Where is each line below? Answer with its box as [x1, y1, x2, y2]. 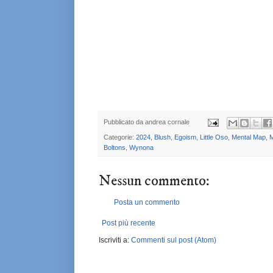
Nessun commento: [99, 171, 210, 190]
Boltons [104, 143, 126, 151]
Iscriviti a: [99, 235, 131, 244]
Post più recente [102, 218, 155, 227]
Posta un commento [114, 197, 180, 207]
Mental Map [232, 133, 266, 141]
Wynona [129, 143, 154, 151]
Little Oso [200, 133, 228, 141]
